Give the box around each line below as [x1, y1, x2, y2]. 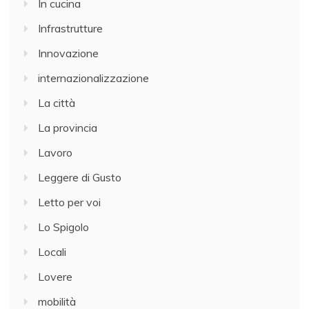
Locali [38, 244, 66, 259]
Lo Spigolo [38, 219, 89, 234]
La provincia [38, 120, 97, 134]
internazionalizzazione [38, 70, 149, 85]
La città [38, 95, 75, 110]
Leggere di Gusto [38, 170, 121, 184]
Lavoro [38, 145, 72, 159]
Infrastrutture [38, 21, 103, 35]
